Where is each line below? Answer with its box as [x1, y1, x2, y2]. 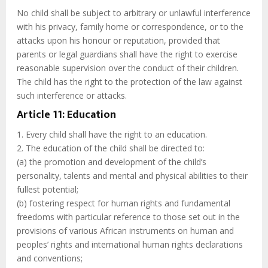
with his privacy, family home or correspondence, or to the [17, 21, 243, 33]
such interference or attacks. [17, 90, 127, 102]
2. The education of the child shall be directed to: [17, 142, 205, 154]
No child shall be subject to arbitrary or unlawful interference [17, 7, 251, 19]
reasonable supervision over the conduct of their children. [17, 62, 239, 74]
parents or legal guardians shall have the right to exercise [17, 48, 237, 60]
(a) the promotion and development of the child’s [17, 156, 206, 168]
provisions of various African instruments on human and [17, 225, 234, 237]
